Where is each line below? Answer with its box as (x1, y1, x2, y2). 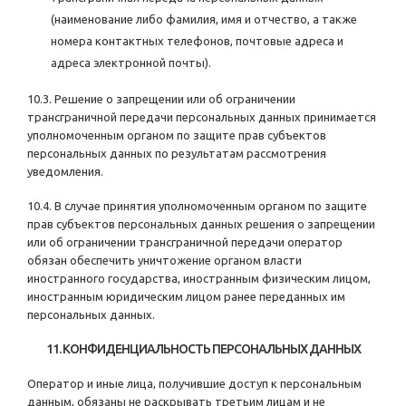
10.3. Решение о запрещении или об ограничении (27, 92, 295, 106)
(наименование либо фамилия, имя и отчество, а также (51, 13, 357, 26)
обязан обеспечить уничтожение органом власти (27, 254, 302, 267)
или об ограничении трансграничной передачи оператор (27, 236, 343, 249)
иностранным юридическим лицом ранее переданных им (27, 290, 345, 304)
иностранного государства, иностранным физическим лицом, (27, 272, 371, 285)
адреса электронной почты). (51, 56, 211, 70)
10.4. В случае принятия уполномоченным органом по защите (27, 199, 367, 213)
